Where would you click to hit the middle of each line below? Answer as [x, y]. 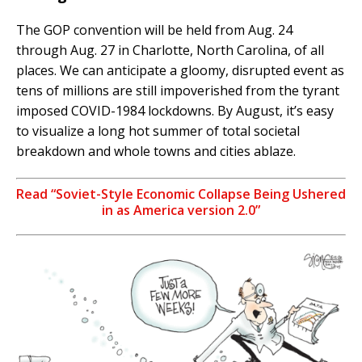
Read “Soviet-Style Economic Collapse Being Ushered [181, 194]
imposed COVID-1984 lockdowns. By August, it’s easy [175, 111]
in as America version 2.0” [181, 210]
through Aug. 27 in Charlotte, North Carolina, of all [170, 51]
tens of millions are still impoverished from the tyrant [178, 91]
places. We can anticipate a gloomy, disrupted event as [180, 71]
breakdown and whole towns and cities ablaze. [156, 152]
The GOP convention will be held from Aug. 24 [154, 30]
